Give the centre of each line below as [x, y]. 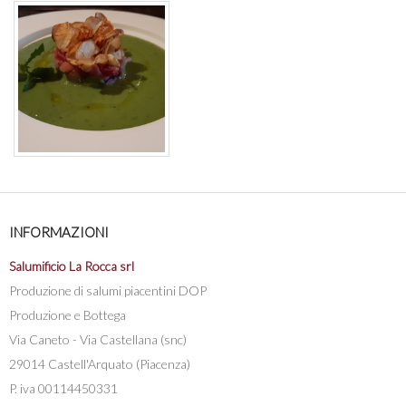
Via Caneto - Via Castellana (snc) [98, 339]
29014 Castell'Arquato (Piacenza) [100, 363]
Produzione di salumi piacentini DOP [108, 290]
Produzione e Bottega [68, 314]
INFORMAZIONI [59, 232]
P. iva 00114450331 [63, 388]
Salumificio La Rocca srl [72, 266]
